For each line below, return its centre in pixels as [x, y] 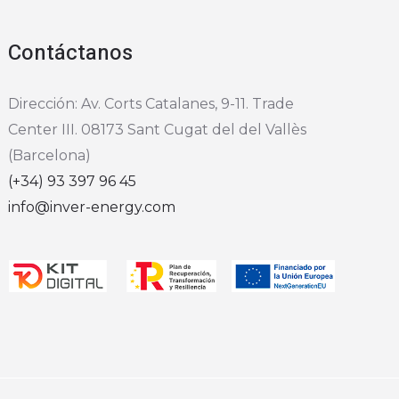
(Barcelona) [50, 156]
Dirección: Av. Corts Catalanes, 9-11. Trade [151, 104]
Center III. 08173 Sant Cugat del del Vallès [158, 130]
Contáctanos [71, 53]
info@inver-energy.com [92, 208]
